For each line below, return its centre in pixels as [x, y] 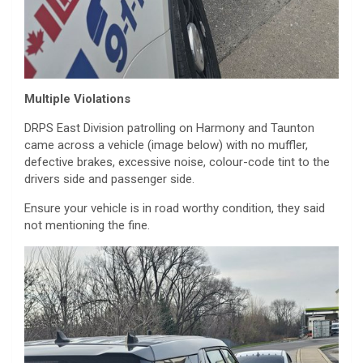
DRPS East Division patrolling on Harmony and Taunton [169, 128]
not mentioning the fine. [87, 225]
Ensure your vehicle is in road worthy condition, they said [175, 208]
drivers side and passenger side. [109, 179]
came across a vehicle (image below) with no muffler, [166, 145]
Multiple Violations [77, 98]
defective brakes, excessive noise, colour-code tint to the [177, 162]
